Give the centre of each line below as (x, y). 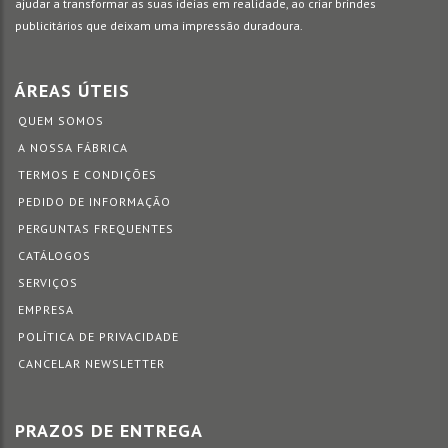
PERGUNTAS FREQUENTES (96, 228)
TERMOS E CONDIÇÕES (87, 174)
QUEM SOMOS (61, 120)
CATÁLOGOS (54, 255)
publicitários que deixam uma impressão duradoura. (159, 25)
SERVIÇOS (48, 282)
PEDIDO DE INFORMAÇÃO (94, 201)
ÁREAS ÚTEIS (72, 90)
